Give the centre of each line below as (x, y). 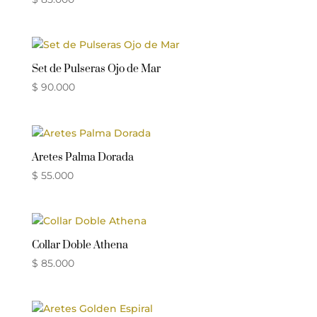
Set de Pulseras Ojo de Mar (96, 69)
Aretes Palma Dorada (82, 157)
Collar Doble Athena (80, 245)
